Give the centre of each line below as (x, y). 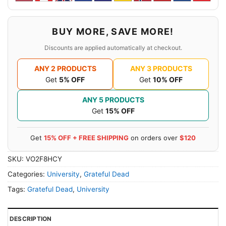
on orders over (154, 137)
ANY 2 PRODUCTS (65, 68)
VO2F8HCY (44, 159)
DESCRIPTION (31, 218)
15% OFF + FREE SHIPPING (86, 137)
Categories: (27, 174)
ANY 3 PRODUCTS (161, 68)
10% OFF (168, 79)
